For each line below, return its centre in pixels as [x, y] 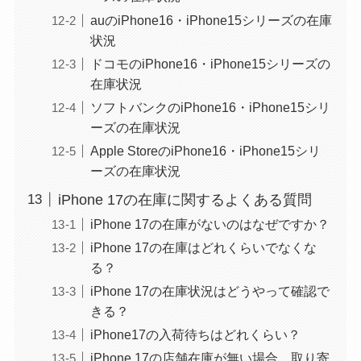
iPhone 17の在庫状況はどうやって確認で [210, 290]
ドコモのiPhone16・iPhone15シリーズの [210, 63]
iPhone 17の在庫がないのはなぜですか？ [210, 224]
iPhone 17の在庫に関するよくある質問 [185, 199]
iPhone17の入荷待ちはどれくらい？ [195, 334]
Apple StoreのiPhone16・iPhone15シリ [205, 150]
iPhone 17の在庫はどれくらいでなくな [203, 247]
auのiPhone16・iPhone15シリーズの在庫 [211, 20]
